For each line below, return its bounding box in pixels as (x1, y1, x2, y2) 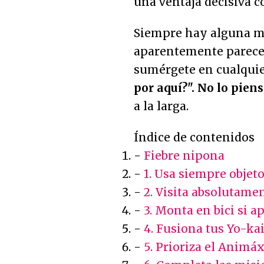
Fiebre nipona (144, 148, 225, 163)
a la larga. (134, 98, 189, 113)
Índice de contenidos (134, 130, 255, 144)
